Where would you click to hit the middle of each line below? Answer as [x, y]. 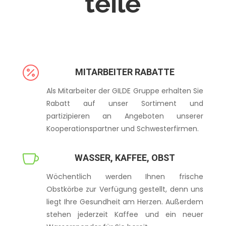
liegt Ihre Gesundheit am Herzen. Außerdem [125, 202]
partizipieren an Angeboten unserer [125, 116]
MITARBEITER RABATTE [125, 72]
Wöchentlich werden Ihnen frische [125, 177]
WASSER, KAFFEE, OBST [125, 158]
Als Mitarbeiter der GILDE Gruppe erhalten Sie [125, 91]
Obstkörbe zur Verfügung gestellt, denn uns [125, 189]
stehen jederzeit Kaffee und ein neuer [125, 215]
